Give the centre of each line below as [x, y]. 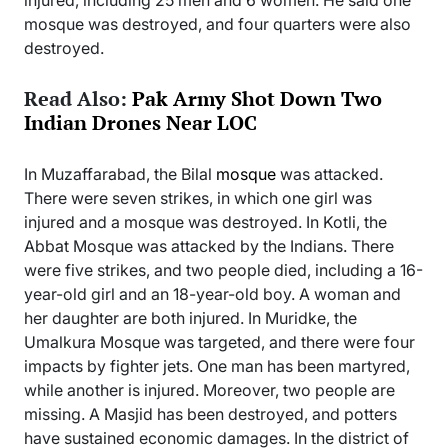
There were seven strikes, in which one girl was [198, 197]
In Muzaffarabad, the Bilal [120, 173]
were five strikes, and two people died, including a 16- [223, 269]
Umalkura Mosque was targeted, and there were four [219, 341]
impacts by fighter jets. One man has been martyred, [217, 365]
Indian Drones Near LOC [140, 122]
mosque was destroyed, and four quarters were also [217, 24]
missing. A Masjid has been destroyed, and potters [210, 413]
